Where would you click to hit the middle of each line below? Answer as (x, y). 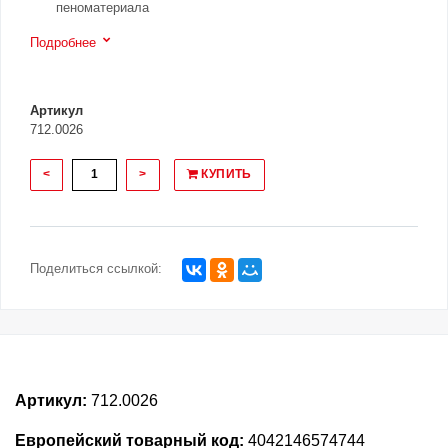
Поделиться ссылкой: (96, 269)
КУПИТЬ (225, 174)
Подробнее (63, 43)
